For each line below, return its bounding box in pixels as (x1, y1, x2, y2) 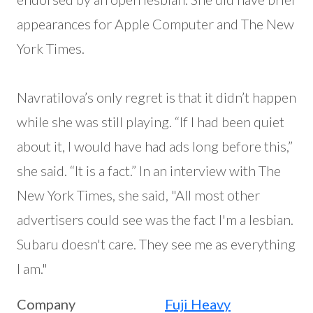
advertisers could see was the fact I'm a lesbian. (17, 211, 293, 228)
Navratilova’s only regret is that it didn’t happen (17, 89, 296, 105)
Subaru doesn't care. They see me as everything (17, 235, 296, 252)
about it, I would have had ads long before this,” (17, 138, 293, 154)
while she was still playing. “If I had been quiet (17, 113, 284, 130)
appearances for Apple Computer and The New (17, 15, 294, 32)
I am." (17, 260, 48, 277)
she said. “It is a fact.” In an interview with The (17, 162, 281, 179)
